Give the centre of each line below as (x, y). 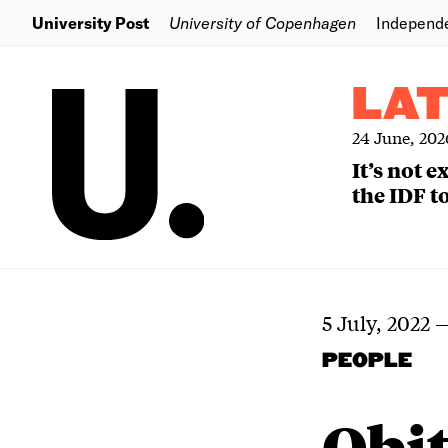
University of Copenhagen (262, 22)
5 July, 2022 (376, 322)
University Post (90, 22)
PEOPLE (367, 361)
